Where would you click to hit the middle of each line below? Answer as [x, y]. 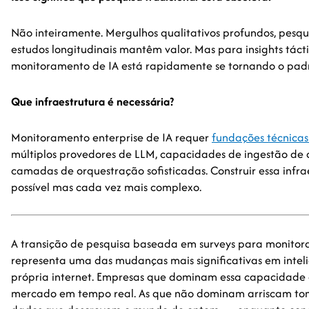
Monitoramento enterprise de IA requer [111, 137]
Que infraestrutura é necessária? [92, 101]
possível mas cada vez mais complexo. [106, 187]
